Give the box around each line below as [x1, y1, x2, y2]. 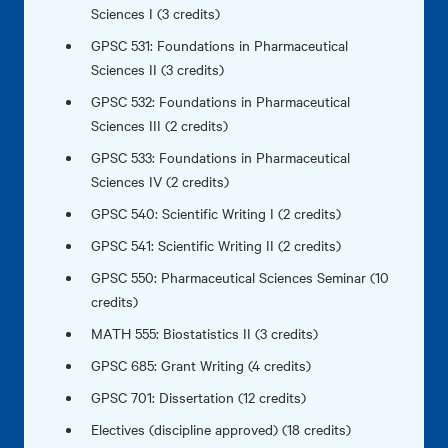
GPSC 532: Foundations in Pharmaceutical [91, 91, 351, 111]
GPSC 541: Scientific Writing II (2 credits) [91, 235, 342, 255]
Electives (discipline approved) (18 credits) [91, 419, 352, 439]
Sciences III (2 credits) [91, 115, 229, 135]
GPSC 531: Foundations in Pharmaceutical [91, 35, 349, 55]
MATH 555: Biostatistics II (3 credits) [91, 323, 319, 343]
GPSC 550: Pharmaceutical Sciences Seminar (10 [91, 267, 390, 287]
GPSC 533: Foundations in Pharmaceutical [91, 147, 351, 167]
